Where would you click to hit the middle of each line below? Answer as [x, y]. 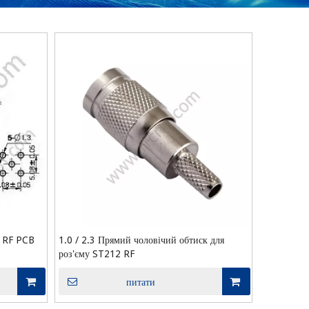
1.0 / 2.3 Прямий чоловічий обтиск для [142, 240]
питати [140, 282]
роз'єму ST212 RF [97, 254]
